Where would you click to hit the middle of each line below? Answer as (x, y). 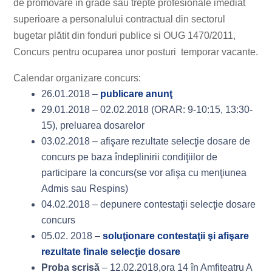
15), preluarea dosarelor (93, 125)
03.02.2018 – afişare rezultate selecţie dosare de (146, 141)
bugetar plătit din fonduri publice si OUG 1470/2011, (125, 36)
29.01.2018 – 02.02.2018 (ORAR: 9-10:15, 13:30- (147, 110)
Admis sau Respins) (85, 189)
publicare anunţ (137, 94)
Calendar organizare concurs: (77, 78)
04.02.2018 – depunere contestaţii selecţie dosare (149, 204)
